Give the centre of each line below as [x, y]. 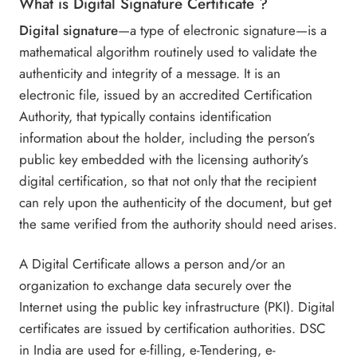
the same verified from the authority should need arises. [178, 224]
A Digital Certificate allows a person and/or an [153, 264]
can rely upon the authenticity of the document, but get [176, 202]
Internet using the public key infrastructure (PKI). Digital [177, 307]
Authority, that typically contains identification [146, 116]
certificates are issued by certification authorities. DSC [173, 329]
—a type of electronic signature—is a [223, 30]
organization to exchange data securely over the [156, 286]
